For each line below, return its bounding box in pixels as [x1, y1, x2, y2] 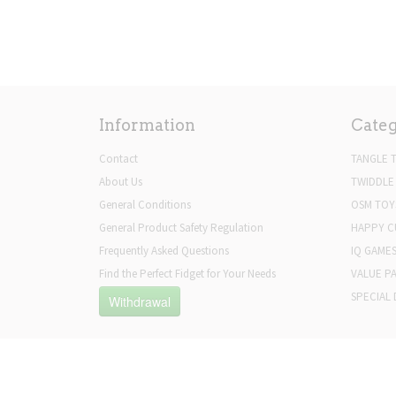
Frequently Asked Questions [99, 243, 229, 259]
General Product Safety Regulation [99, 220, 263, 236]
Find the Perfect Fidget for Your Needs [99, 266, 276, 282]
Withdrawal [109, 293, 171, 311]
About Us [99, 174, 142, 190]
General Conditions [99, 197, 191, 213]
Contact [99, 151, 138, 167]
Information [99, 116, 195, 135]
